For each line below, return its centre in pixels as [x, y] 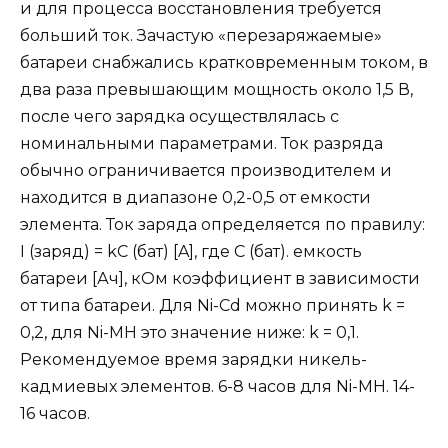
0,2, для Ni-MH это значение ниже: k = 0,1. [189, 333]
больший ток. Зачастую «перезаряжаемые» [201, 36]
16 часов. [55, 414]
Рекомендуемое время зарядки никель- [193, 360]
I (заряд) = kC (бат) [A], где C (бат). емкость [191, 252]
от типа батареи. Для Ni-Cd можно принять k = [212, 306]
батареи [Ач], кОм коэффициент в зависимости [220, 279]
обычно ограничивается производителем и [206, 171]
